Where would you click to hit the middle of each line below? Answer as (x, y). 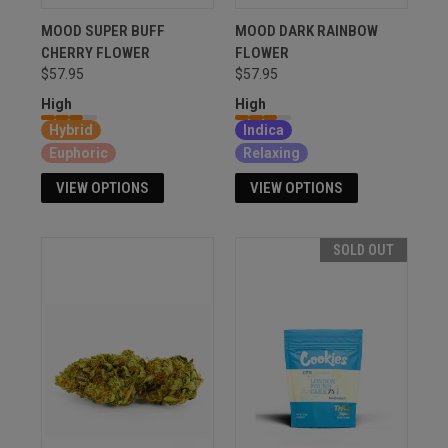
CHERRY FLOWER (95, 52)
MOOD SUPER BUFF (102, 30)
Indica (263, 129)
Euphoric (78, 152)
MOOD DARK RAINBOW (306, 30)
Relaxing (271, 152)
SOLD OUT (363, 249)
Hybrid (70, 129)
